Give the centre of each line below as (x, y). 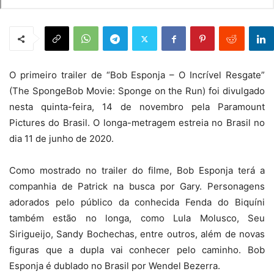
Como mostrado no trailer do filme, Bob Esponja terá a (137, 170)
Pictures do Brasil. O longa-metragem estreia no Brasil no (137, 123)
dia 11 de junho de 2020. (61, 139)
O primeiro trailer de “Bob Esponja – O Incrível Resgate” (137, 75)
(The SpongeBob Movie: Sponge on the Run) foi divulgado (137, 91)
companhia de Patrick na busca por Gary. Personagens (137, 186)
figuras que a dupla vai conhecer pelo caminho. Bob (137, 250)
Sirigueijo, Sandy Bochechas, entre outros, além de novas (137, 234)
